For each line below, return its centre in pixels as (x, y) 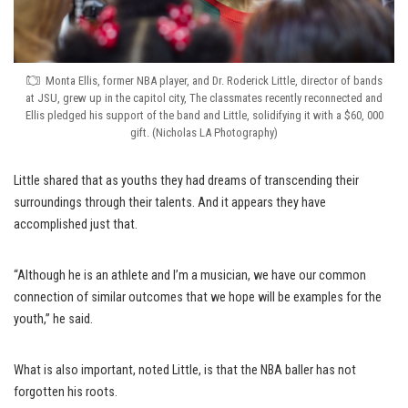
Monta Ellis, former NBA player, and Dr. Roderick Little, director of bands (214, 80)
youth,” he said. (53, 319)
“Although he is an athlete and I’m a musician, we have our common (190, 275)
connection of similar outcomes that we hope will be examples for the (198, 297)
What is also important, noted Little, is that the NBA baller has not (185, 370)
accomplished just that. (76, 224)
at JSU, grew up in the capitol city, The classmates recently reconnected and (204, 97)
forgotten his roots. (66, 392)
